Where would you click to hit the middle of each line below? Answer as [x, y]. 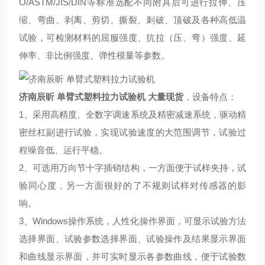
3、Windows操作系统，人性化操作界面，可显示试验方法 [132, 221]
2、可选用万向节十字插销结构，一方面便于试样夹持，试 [132, 168]
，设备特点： [210, 97]
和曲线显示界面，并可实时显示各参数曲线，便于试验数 [132, 256]
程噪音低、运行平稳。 [63, 150]
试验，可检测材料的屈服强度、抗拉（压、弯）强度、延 [132, 38]
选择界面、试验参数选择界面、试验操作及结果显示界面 [132, 239]
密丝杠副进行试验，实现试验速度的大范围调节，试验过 [132, 132]
